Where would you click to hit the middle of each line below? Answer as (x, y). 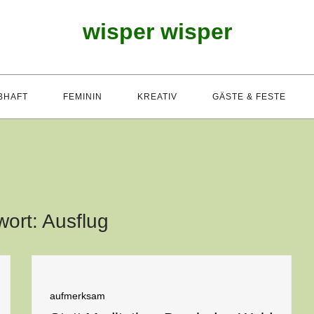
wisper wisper (157, 32)
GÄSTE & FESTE (249, 97)
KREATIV (157, 97)
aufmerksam (77, 296)
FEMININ (82, 97)
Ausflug (75, 221)
